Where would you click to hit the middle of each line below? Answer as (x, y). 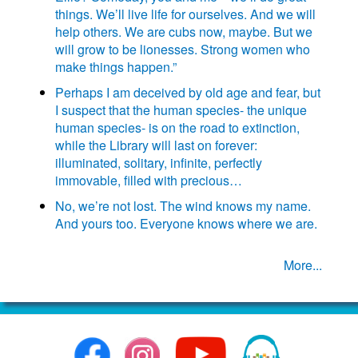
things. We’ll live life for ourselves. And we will (185, 14)
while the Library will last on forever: (156, 145)
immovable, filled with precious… (149, 181)
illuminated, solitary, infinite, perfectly (159, 163)
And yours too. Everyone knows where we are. (186, 224)
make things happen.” (116, 67)
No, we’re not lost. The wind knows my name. (183, 206)
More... (303, 265)
